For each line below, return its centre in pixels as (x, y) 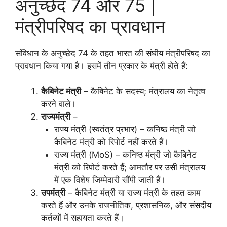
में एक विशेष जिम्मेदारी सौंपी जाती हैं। (110, 180)
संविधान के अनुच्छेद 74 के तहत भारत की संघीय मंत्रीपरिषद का (113, 53)
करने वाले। (59, 104)
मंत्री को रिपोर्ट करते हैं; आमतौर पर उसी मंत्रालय (129, 167)
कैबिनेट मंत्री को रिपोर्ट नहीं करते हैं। (111, 142)
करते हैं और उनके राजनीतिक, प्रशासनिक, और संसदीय (126, 205)
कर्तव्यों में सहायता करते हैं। (83, 218)
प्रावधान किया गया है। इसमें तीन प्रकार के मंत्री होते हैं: (102, 66)
